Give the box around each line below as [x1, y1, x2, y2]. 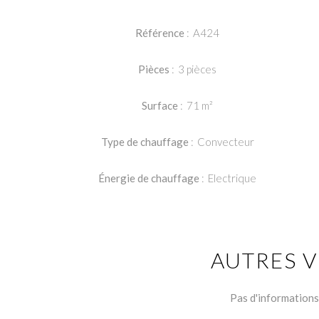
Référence [135, 26, 187, 39]
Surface [142, 99, 181, 112]
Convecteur [197, 135, 254, 148]
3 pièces [178, 63, 217, 75]
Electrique [208, 172, 257, 184]
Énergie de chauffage [98, 172, 202, 184]
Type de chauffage [100, 135, 191, 148]
